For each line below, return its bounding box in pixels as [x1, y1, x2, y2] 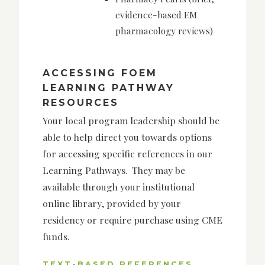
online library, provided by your [43, 197, 181, 210]
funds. [43, 230, 72, 243]
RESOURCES [43, 96, 119, 108]
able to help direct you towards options [43, 131, 212, 144]
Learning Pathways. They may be [43, 164, 185, 177]
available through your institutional [43, 180, 195, 193]
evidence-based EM [115, 8, 198, 21]
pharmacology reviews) [115, 24, 214, 37]
